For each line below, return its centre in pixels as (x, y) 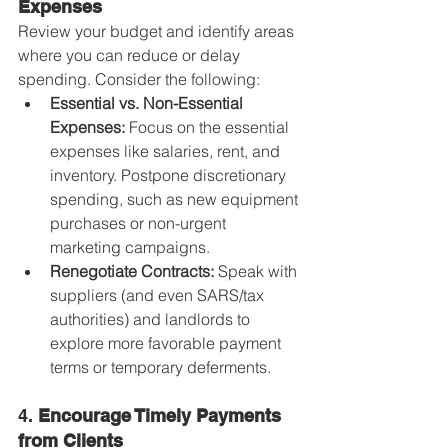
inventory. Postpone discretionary (170, 175)
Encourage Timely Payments (162, 415)
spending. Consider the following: (139, 79)
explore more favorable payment (167, 343)
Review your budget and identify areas (158, 31)
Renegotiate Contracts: (132, 271)
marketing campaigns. (130, 247)
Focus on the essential (209, 127)
